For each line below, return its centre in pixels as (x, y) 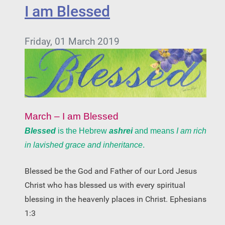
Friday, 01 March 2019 (72, 41)
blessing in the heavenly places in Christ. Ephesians (116, 199)
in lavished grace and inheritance (84, 145)
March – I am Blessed (72, 116)
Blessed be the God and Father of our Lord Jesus (111, 171)
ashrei (121, 131)
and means (155, 131)
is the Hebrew (83, 131)
